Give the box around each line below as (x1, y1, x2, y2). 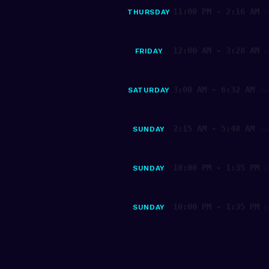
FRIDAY (134, 47, 163, 55)
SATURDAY (128, 86, 170, 94)
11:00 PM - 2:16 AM (173, 7, 259, 16)
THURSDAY (127, 8, 171, 16)
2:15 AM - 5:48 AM (173, 124, 255, 133)
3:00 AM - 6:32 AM (173, 85, 255, 94)
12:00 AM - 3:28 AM (173, 46, 259, 55)
